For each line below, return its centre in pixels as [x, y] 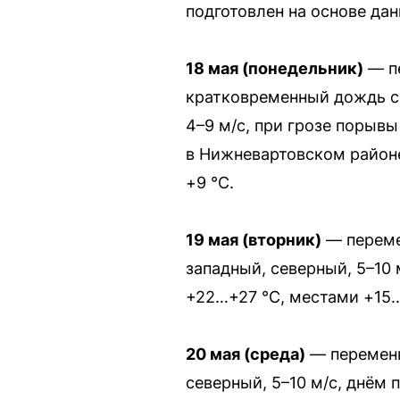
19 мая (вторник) [254, 239]
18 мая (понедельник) [275, 68]
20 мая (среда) [246, 354]
